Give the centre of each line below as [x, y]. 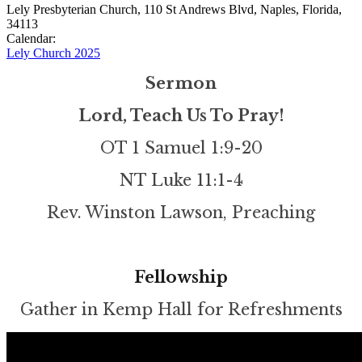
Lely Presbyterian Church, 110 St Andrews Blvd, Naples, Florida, [174, 9]
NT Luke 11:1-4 [181, 180]
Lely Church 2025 [53, 53]
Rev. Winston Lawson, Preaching [181, 212]
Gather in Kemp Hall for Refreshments [181, 309]
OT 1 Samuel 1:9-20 [181, 147]
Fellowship [181, 277]
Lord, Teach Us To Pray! [181, 115]
